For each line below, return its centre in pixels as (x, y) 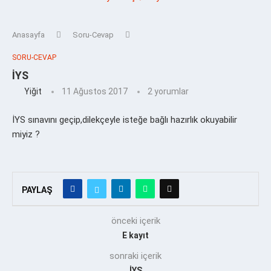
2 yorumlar (168, 91)
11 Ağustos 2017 (95, 91)
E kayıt (135, 235)
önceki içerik (135, 220)
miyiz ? (26, 134)
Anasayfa (28, 34)
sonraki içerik (135, 256)
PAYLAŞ (37, 190)
